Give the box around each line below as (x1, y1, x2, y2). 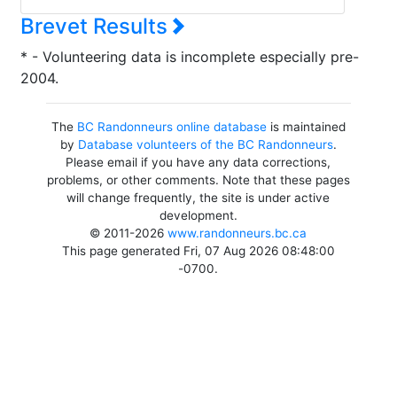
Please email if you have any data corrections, (66, 155, 331, 169)
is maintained (266, 120, 346, 134)
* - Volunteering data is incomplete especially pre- (20, 48, 359, 66)
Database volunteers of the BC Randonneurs (77, 137, 333, 152)
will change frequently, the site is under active (66, 191, 331, 205)
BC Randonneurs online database (76, 120, 267, 134)
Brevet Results (20, 13, 173, 39)
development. (159, 208, 237, 222)
